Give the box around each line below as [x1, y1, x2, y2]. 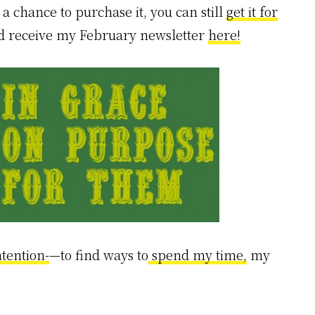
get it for [226, 2, 278, 20]
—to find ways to [49, 245, 148, 264]
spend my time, [148, 245, 247, 264]
